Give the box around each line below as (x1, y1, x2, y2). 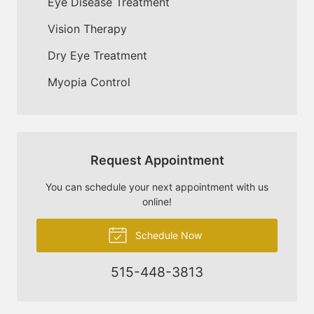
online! (142, 195, 172, 207)
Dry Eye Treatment (48, 48, 147, 62)
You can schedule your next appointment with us (46, 180, 268, 193)
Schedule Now (132, 228, 202, 241)
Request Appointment (90, 152, 224, 168)
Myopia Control (48, 74, 130, 89)
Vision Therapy (48, 21, 127, 36)
